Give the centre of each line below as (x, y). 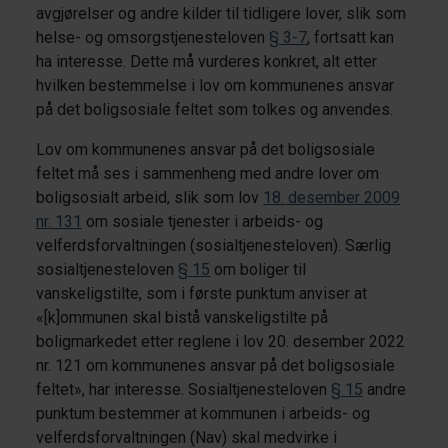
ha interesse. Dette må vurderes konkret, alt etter (206, 61)
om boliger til (258, 269)
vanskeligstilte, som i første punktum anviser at (201, 293)
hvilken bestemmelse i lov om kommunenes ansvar (215, 85)
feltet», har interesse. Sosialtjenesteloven (183, 389)
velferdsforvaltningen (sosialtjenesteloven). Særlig (213, 245)
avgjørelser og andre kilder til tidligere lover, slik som (221, 13)
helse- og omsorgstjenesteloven (152, 37)
